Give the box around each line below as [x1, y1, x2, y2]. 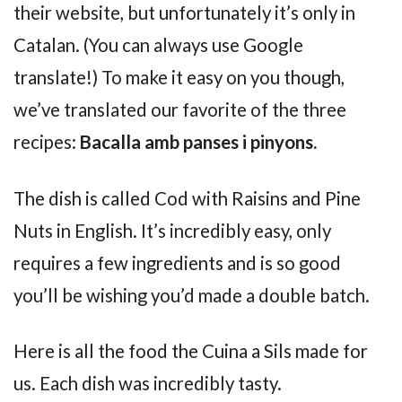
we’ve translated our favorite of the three [13, 99, 346, 121]
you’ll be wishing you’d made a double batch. [13, 284, 370, 306]
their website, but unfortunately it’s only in [13, 2, 355, 24]
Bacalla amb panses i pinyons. [80, 131, 317, 153]
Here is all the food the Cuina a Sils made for [13, 340, 368, 363]
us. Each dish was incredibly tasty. [13, 372, 282, 395]
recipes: [13, 131, 80, 153]
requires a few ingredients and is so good [13, 251, 341, 274]
